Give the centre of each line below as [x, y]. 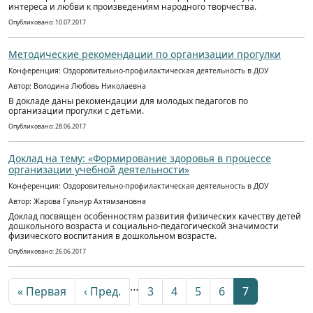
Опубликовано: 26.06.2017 [47, 252]
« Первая [42, 291]
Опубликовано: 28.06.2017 [47, 126]
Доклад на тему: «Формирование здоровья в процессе [140, 158]
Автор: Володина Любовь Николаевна [77, 86]
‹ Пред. [102, 291]
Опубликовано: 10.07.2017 [47, 22]
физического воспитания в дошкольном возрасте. [112, 236]
